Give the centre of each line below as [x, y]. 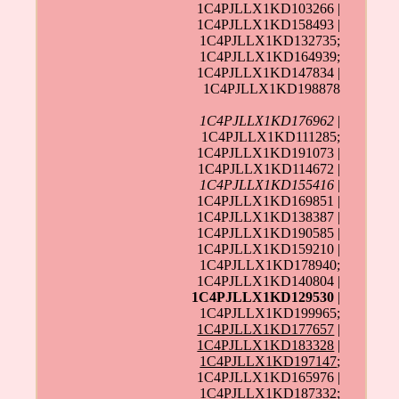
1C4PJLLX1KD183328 [266, 345]
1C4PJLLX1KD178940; [270, 265]
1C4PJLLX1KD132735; [270, 40]
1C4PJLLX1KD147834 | [269, 72]
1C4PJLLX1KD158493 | [269, 24]
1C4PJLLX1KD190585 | [269, 232]
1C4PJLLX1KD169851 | [269, 200]
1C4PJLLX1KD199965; [270, 313]
